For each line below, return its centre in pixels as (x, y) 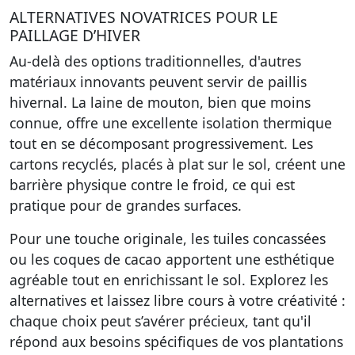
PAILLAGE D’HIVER (75, 35)
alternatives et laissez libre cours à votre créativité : (177, 300)
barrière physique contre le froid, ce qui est (152, 185)
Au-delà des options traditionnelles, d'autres (155, 61)
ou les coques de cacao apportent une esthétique (172, 259)
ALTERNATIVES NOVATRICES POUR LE (144, 17)
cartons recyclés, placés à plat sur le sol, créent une (177, 164)
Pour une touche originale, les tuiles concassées (168, 239)
